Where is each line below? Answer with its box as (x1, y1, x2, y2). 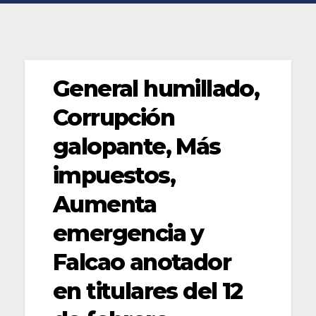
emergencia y (53, 219, 204, 247)
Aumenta (53, 190, 157, 218)
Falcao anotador (53, 248, 231, 276)
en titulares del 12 (53, 276, 243, 305)
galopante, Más (53, 132, 221, 160)
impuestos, (53, 161, 175, 189)
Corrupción (53, 103, 174, 131)
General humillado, (53, 74, 260, 102)
